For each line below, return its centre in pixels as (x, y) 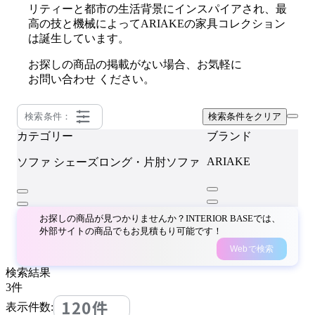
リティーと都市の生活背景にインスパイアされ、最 (157, 9)
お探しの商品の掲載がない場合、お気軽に (135, 64)
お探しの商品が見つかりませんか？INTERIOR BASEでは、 (160, 218)
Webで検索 (252, 249)
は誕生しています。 (79, 38)
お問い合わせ (62, 79)
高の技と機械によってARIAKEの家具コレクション (157, 24)
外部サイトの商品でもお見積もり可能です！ (131, 231)
